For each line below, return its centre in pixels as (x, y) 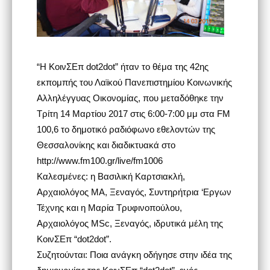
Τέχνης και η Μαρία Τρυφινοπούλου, (109, 207)
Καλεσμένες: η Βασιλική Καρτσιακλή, (111, 176)
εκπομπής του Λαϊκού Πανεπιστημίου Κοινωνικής (134, 82)
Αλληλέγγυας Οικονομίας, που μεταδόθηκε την (130, 98)
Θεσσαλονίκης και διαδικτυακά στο (106, 145)
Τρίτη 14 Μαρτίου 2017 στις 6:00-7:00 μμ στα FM (133, 113)
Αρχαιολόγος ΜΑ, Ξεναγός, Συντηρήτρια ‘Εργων (134, 192)
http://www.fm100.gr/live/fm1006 (99, 160)
